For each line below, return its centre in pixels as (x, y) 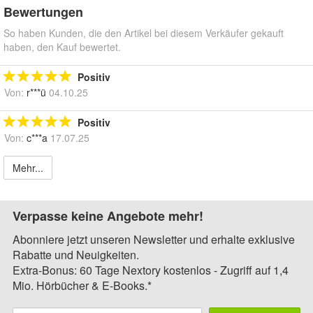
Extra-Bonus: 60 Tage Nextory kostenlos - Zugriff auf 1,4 (151, 270)
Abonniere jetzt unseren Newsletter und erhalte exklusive (154, 240)
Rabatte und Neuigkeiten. (76, 255)
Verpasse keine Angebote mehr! (108, 216)
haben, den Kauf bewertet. (62, 47)
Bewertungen (43, 12)
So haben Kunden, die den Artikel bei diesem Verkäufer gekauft (144, 33)
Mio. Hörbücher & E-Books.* (82, 286)
